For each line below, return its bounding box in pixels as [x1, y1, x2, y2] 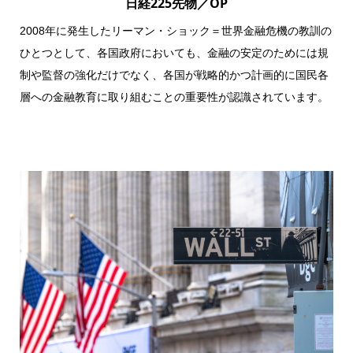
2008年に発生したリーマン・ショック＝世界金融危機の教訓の [19, 24, 332, 38]
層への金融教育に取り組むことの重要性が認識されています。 [19, 91, 329, 104]
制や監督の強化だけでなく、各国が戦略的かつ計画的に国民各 [19, 69, 329, 82]
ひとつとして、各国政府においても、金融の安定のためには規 [19, 46, 329, 60]
